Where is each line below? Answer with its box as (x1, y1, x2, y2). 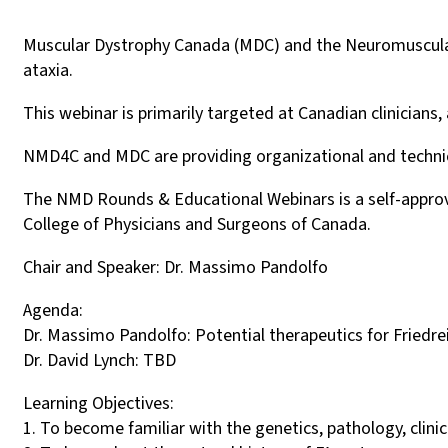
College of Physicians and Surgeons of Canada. (23, 212, 371, 238)
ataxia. (23, 58, 73, 84)
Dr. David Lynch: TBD (23, 348, 176, 374)
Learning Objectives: (23, 391, 174, 417)
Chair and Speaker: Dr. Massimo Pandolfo (23, 255, 328, 281)
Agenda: (23, 298, 83, 324)
